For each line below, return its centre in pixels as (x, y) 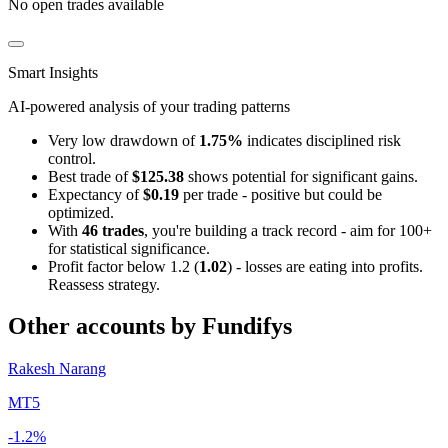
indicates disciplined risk (322, 140)
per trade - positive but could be (280, 194)
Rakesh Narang (57, 369)
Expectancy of (95, 194)
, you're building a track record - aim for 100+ (288, 230)
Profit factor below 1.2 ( (123, 266)
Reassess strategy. (104, 284)
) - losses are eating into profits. (325, 266)
